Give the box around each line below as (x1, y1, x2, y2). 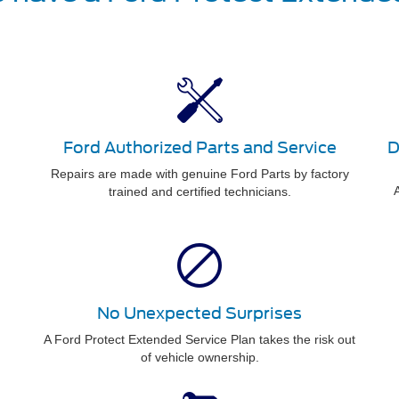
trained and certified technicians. (108, 184, 291, 199)
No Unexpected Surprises (97, 304, 302, 322)
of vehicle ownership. (140, 350, 259, 364)
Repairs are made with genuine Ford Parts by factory (50, 167, 349, 181)
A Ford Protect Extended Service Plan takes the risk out (44, 332, 355, 346)
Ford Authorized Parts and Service (62, 138, 337, 157)
